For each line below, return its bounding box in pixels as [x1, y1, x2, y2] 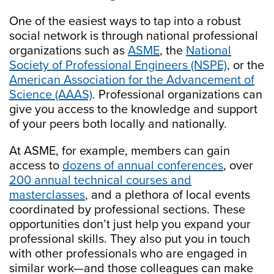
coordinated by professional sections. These [9, 202, 245, 218]
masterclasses [9, 188, 85, 203]
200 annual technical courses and [9, 173, 191, 188]
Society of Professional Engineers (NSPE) [9, 58, 227, 73]
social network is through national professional [9, 29, 258, 44]
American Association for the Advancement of [9, 73, 254, 88]
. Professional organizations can [92, 87, 262, 103]
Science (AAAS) [9, 87, 92, 103]
